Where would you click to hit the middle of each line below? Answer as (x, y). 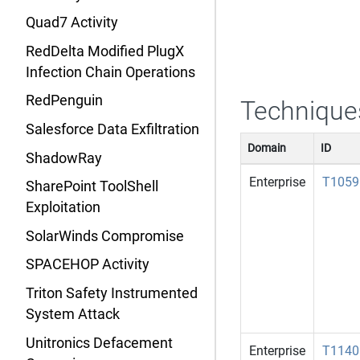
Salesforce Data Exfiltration (112, 130)
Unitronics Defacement (99, 343)
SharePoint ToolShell (92, 187)
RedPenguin (64, 101)
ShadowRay (64, 158)
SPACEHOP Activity (88, 265)
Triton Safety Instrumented (112, 294)
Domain (266, 148)
